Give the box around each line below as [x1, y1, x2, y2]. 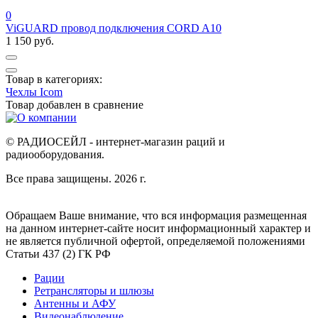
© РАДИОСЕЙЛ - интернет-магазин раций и [6, 136, 225, 148]
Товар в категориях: [6, 73, 102, 86]
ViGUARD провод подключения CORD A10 [6, 22, 221, 35]
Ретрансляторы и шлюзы [34, 285, 154, 297]
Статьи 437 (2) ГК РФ [6, 248, 111, 261]
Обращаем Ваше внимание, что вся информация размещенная [6, 209, 307, 222]
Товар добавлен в [6, 99, 93, 111]
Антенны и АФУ [34, 297, 116, 310]
